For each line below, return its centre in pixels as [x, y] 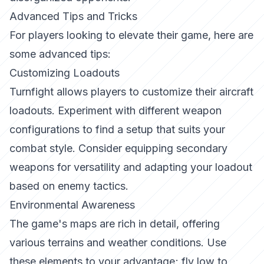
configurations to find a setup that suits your [117, 129]
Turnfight [32, 92]
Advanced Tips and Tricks [73, 16]
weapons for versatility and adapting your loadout [131, 167]
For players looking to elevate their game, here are [131, 35]
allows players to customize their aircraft [154, 92]
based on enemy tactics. [69, 186]
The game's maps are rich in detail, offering [115, 224]
